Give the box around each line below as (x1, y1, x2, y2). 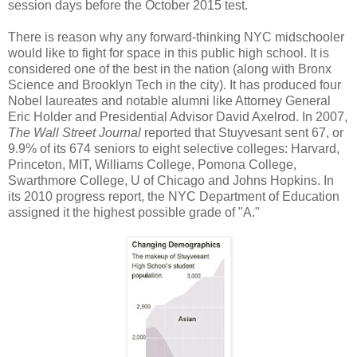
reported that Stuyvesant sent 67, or (141, 126, 343, 140)
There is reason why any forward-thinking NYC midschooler (8, 30, 344, 45)
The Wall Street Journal (8, 126, 141, 140)
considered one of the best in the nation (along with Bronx (8, 62, 331, 76)
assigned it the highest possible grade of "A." (8, 206, 260, 220)
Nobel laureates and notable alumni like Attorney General (8, 94, 331, 108)
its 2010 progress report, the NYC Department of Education (8, 190, 339, 204)
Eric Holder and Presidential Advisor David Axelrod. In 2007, (8, 110, 347, 124)
